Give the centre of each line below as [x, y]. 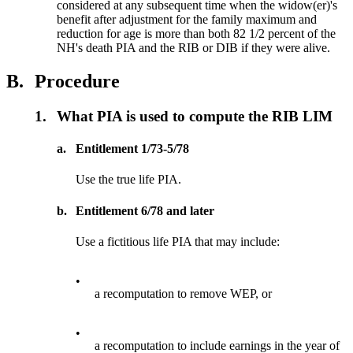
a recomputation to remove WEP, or [184, 293]
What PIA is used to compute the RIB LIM [195, 116]
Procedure [77, 81]
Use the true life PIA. [129, 180]
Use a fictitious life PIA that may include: [178, 241]
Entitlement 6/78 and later [145, 210]
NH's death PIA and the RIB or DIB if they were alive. [194, 48]
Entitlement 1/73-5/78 [133, 149]
